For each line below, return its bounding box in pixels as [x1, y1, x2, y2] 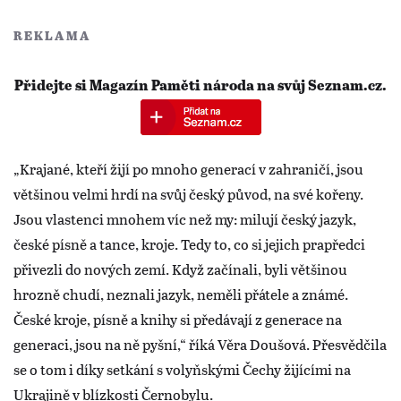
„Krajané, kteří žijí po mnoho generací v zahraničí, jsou [13, 158, 363, 179]
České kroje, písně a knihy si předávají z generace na [13, 308, 342, 329]
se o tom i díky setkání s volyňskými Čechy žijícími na [13, 358, 351, 380]
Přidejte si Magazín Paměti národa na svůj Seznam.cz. [14, 78, 387, 94]
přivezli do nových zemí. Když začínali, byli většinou [13, 258, 347, 279]
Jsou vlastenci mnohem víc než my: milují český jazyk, [13, 208, 356, 229]
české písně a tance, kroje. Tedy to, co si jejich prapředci [13, 233, 365, 254]
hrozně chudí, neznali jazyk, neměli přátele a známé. [13, 283, 348, 304]
